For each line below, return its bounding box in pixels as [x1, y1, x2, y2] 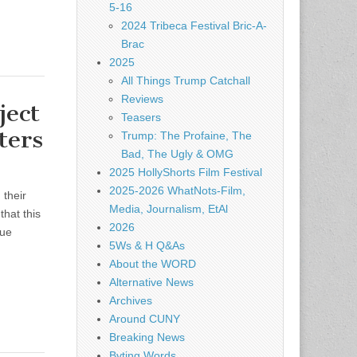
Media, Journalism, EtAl [109, 202, 228, 215]
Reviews [121, 92, 163, 105]
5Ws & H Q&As [109, 239, 185, 252]
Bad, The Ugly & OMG [121, 147, 233, 160]
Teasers [121, 111, 161, 124]
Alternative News [109, 276, 194, 288]
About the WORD [109, 257, 196, 270]
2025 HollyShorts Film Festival [109, 166, 262, 178]
